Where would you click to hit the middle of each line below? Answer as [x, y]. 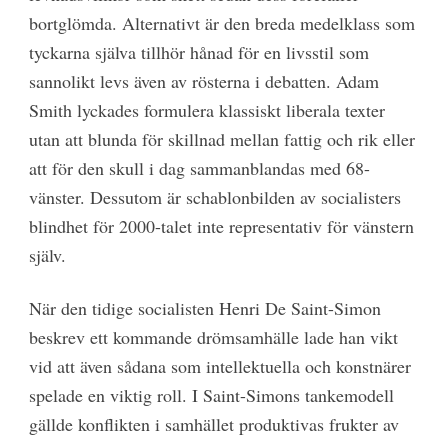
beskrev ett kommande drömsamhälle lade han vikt [213, 336]
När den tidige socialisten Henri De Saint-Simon [204, 307]
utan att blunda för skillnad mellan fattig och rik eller [221, 139]
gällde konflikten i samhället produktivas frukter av [213, 423]
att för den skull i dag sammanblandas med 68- [199, 168]
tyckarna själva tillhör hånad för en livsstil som [198, 52]
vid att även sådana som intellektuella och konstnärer [219, 365]
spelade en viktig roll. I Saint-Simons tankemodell [211, 394]
